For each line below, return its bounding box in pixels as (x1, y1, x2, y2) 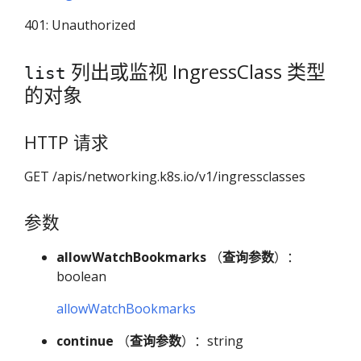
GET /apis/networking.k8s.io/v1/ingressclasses (24, 168, 305, 186)
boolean (56, 267, 106, 285)
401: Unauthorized (24, 15, 135, 34)
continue (56, 331, 114, 350)
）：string (181, 331, 243, 350)
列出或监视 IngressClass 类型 (66, 57, 326, 85)
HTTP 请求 (24, 131, 109, 155)
